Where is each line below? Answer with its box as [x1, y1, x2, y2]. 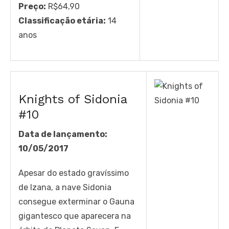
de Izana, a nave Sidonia [18, 182, 111, 192]
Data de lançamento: [18, 129, 107, 139]
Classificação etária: [18, 15, 106, 26]
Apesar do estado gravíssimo [18, 168, 129, 178]
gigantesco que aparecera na [18, 211, 131, 221]
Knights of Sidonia [18, 91, 127, 106]
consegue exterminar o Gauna [18, 196, 134, 207]
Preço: [18, 1, 46, 11]
